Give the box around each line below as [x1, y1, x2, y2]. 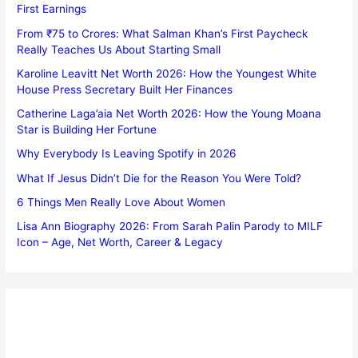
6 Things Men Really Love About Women [17, 195, 226, 209]
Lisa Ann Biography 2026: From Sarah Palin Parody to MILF [17, 220, 324, 233]
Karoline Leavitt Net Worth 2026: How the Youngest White [17, 66, 317, 80]
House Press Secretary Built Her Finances [17, 82, 233, 96]
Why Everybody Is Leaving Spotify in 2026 [17, 147, 237, 161]
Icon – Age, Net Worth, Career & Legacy [17, 236, 224, 249]
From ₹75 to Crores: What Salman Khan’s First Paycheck [17, 26, 308, 40]
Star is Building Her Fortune [17, 123, 157, 137]
